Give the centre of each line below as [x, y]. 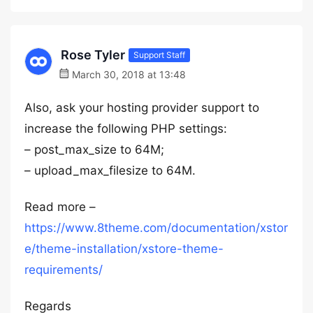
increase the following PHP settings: [126, 129]
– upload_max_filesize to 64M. [110, 170]
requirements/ [64, 270]
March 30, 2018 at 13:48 [128, 74]
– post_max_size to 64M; [94, 150]
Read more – [60, 207]
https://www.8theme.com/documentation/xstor [156, 228]
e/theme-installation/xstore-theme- [124, 249]
